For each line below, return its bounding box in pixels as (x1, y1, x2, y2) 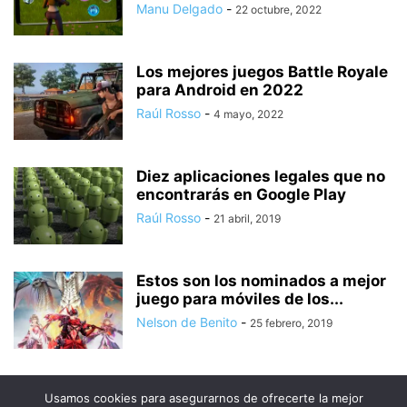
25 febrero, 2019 (250, 316, 333, 331)
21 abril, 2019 (213, 212, 281, 226)
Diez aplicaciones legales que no (136, 167, 385, 186)
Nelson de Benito (136, 314, 237, 331)
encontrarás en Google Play (136, 185, 346, 204)
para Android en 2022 (136, 81, 303, 100)
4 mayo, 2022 (213, 107, 283, 122)
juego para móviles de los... (136, 290, 343, 309)
